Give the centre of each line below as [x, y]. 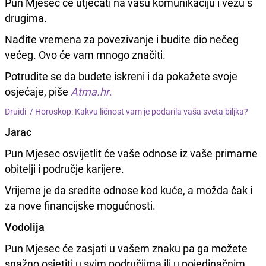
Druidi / [20, 111]
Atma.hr [90, 91]
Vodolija [25, 227]
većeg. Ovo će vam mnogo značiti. [85, 54]
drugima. [26, 18]
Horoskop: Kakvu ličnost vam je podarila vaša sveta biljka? [142, 111]
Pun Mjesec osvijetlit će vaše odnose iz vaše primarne [131, 153]
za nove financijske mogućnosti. [80, 205]
